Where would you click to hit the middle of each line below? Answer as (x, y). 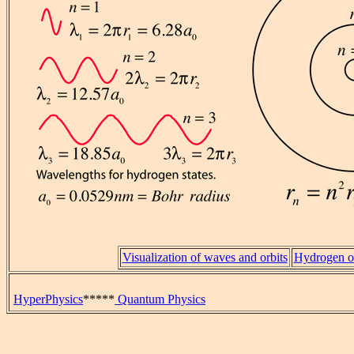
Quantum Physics (160, 299)
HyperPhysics (48, 299)
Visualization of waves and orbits (205, 258)
